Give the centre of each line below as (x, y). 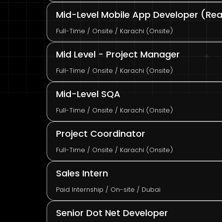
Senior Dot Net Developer (112, 213)
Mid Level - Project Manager (118, 55)
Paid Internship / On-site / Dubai (108, 190)
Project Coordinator (100, 134)
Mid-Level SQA (88, 94)
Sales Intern (82, 173)
